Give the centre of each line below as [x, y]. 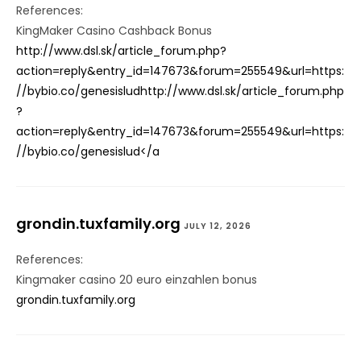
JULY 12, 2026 [218, 226]
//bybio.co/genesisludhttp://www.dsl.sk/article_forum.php [180, 91]
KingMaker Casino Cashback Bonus [114, 31]
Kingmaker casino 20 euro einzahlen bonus [137, 280]
